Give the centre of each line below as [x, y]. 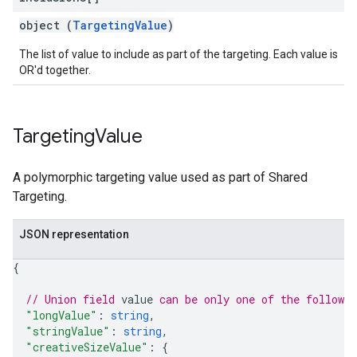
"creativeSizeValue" [87, 347]
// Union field [73, 299]
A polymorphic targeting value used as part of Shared [160, 177]
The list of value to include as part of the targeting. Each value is [178, 54]
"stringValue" [68, 331]
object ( [46, 25]
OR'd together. [55, 70]
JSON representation [74, 234]
